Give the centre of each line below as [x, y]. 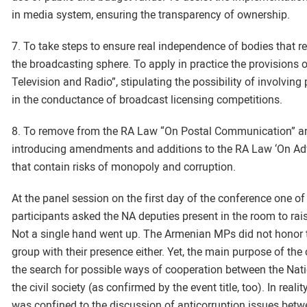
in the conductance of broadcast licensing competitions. [147, 100]
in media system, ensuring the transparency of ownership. [151, 15]
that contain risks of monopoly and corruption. [124, 167]
